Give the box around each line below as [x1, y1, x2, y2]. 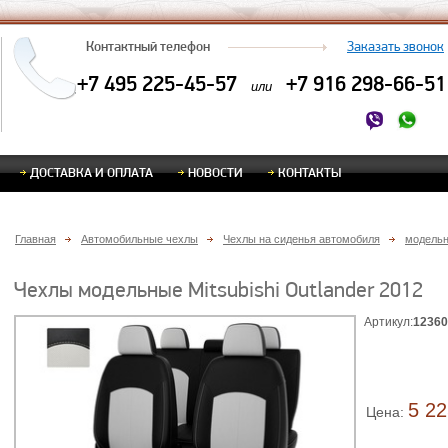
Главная [15, 233, 56, 245]
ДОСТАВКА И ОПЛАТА [30, 164, 153, 180]
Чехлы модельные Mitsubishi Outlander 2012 [14, 276, 423, 302]
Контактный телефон [86, 38, 213, 54]
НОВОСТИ [188, 164, 243, 180]
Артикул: [364, 315, 413, 329]
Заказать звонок [347, 38, 444, 54]
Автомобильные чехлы [81, 233, 198, 245]
